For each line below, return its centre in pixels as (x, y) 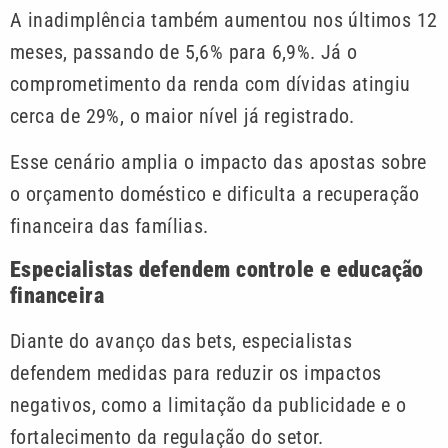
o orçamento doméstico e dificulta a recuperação (215, 194)
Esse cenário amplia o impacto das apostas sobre (218, 162)
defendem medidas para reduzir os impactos (196, 372)
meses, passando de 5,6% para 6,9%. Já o (184, 52)
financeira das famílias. (109, 226)
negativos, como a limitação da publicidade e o (208, 404)
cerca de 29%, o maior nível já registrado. (182, 116)
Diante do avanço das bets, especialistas (181, 340)
